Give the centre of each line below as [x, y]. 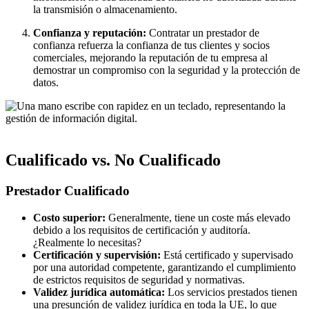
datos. [46, 83]
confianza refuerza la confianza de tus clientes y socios [151, 46]
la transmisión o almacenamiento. [105, 10]
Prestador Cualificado [68, 191]
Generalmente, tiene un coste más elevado [198, 217]
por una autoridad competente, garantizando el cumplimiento [165, 267]
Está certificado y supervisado [227, 255]
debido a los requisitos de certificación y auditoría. [142, 230]
